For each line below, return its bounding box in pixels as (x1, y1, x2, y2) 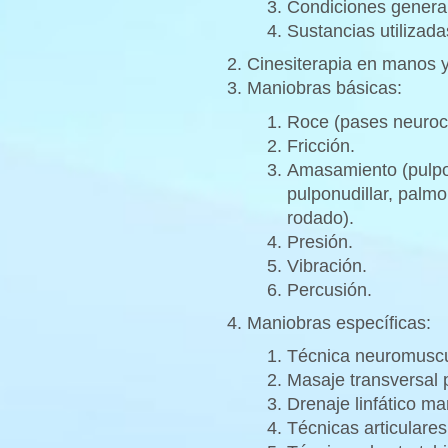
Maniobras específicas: (247, 312, 431, 333)
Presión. (287, 231, 353, 252)
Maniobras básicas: (247, 78, 402, 99)
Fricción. (287, 135, 355, 156)
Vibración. (287, 255, 367, 276)
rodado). (287, 207, 354, 228)
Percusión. (287, 279, 372, 300)
